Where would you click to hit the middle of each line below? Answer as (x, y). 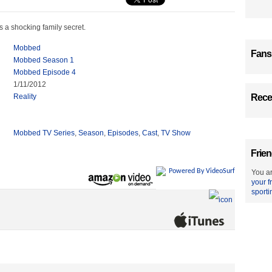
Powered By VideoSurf (202, 171)
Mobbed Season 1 (44, 60)
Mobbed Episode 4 (45, 72)
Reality (25, 97)
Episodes (123, 133)
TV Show (176, 133)
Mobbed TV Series (44, 133)
